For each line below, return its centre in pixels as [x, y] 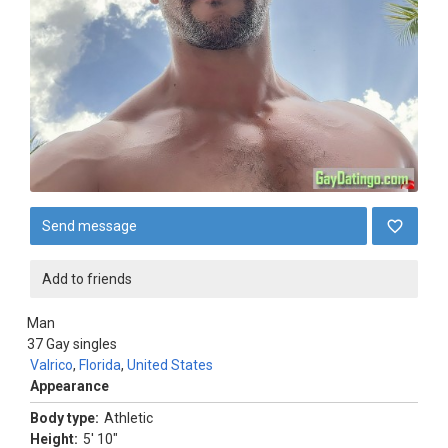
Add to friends [87, 279]
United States [170, 365]
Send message [89, 226]
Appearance [69, 386]
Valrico [51, 365]
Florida [100, 365]
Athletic [128, 418]
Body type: [64, 418]
